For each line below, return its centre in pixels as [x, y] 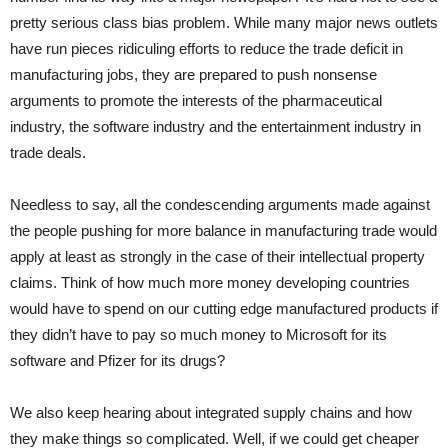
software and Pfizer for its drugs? [117, 360]
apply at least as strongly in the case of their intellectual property [217, 256]
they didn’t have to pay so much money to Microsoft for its [198, 334]
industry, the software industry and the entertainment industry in [215, 126]
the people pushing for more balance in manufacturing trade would [223, 230]
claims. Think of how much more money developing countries [210, 282]
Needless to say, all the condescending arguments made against [220, 204]
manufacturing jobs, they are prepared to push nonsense [193, 74]
